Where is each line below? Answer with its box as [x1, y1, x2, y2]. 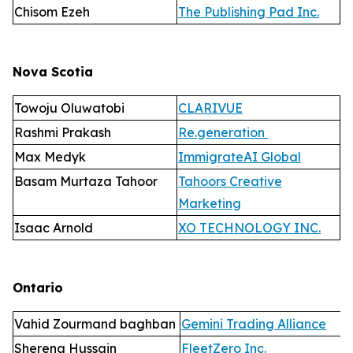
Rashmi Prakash [14, 124, 114, 140]
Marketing [178, 195, 241, 211]
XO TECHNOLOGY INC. [178, 220, 321, 236]
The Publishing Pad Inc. [178, 4, 319, 20]
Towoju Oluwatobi [14, 100, 128, 116]
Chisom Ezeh [14, 4, 93, 20]
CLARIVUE [178, 100, 243, 116]
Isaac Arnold [14, 220, 96, 236]
